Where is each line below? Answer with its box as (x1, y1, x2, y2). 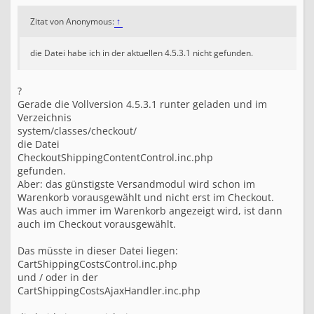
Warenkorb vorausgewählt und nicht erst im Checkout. (18, 191, 274, 204)
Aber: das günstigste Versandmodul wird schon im (18, 177, 255, 191)
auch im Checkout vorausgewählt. (18, 217, 176, 231)
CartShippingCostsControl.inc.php (18, 257, 177, 271)
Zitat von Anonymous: (30, 15, 116, 27)
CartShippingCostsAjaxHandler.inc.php (18, 284, 200, 297)
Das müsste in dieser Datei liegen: (18, 244, 178, 257)
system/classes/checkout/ (18, 124, 137, 137)
